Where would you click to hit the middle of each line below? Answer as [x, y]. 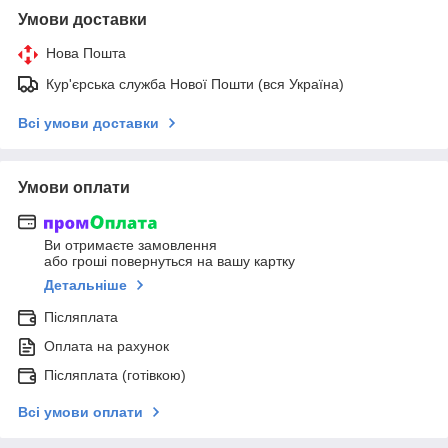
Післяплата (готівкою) [115, 375]
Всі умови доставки [88, 122]
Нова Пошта [86, 52]
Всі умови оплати [80, 412]
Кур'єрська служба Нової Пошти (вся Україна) [195, 83]
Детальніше [85, 285]
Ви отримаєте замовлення [130, 245]
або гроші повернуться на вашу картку [169, 261]
